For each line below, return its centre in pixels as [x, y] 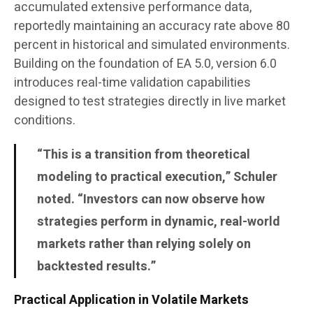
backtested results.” [96, 267]
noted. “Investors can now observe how [151, 200]
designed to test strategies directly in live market [150, 102]
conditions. [45, 121]
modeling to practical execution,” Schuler [157, 177]
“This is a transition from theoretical [144, 155]
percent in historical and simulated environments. [152, 45]
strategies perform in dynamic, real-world [159, 222]
